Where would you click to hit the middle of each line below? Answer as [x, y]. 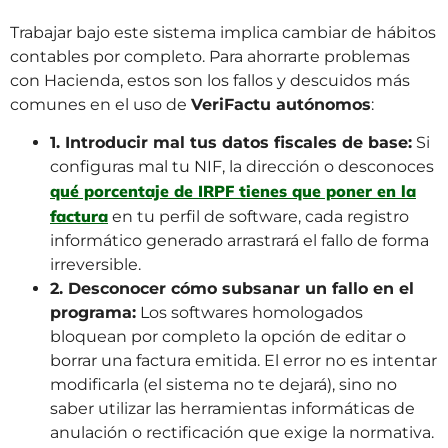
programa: [93, 313]
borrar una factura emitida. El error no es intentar [243, 361]
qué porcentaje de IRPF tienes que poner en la [233, 191]
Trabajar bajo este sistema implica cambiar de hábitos [223, 32]
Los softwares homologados [249, 313]
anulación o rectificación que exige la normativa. [242, 433]
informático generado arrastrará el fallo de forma [239, 241]
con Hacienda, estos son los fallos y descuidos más [210, 80]
